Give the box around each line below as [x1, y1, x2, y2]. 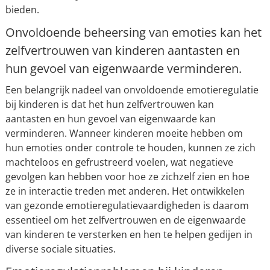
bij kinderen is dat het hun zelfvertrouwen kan [5, 98, 214, 111]
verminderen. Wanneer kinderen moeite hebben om [5, 127, 243, 140]
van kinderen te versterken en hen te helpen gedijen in [5, 228, 253, 242]
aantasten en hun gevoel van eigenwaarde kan [5, 112, 216, 126]
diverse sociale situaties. [5, 242, 116, 256]
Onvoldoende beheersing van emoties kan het [5, 24, 262, 41]
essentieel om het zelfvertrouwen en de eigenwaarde [5, 213, 246, 227]
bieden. [5, 3, 39, 17]
